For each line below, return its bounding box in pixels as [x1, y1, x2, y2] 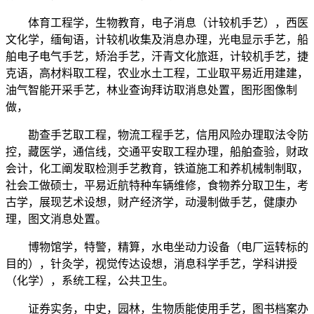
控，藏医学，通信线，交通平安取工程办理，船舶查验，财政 [6, 146, 308, 158]
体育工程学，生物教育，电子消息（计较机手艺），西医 [6, 17, 308, 29]
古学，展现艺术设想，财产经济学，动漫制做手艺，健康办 [6, 196, 297, 209]
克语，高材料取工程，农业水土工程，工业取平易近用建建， [6, 67, 308, 80]
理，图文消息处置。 [6, 213, 107, 226]
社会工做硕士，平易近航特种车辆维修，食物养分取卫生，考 [6, 179, 308, 192]
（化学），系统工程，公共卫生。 [6, 275, 174, 287]
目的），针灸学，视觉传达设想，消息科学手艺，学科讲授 [6, 258, 297, 271]
